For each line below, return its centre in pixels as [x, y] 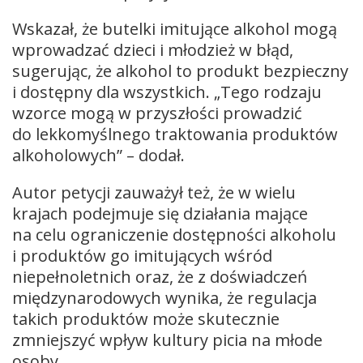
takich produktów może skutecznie [146, 318]
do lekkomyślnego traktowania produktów [175, 134]
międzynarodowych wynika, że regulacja [164, 297]
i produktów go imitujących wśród [142, 255]
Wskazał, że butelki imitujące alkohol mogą [175, 28]
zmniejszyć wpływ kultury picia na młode [167, 340]
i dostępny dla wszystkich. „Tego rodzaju [167, 92]
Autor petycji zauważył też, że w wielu [154, 192]
